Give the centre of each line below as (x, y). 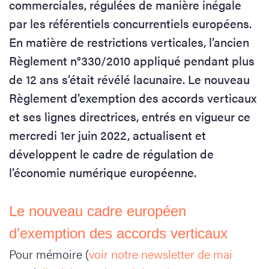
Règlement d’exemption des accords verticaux (133, 98)
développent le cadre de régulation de (111, 153)
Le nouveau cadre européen (98, 211)
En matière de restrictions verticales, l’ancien (129, 42)
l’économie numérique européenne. (103, 172)
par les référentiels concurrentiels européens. (130, 23)
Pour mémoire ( (49, 254)
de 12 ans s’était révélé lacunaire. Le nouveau (129, 79)
